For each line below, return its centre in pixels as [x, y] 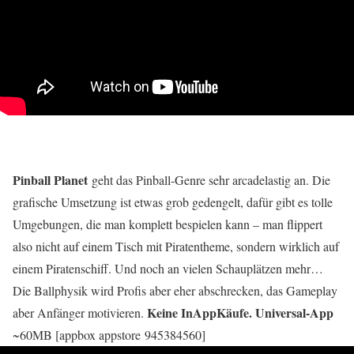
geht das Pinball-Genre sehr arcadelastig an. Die [211, 180]
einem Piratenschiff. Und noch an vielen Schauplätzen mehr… [168, 269]
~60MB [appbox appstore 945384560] [109, 335]
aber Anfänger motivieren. [80, 313]
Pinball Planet [50, 180]
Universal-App [294, 313]
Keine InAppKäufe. [200, 313]
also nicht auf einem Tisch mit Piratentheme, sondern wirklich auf [176, 247]
